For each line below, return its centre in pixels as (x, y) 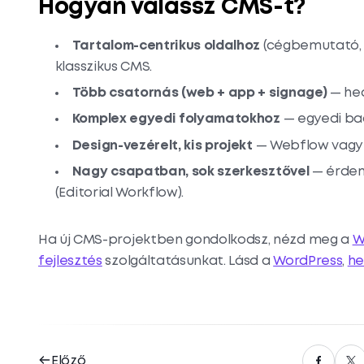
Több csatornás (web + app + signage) (199, 93)
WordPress (308, 262)
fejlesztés (70, 262)
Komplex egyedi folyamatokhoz (176, 119)
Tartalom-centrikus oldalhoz (166, 45)
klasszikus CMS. (103, 67)
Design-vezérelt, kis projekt (162, 145)
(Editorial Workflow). (119, 193)
